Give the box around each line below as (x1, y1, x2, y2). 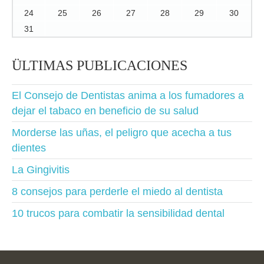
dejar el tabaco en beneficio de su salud (12, 105, 199, 117)
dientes (12, 142, 46, 154)
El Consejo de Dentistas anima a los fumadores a (12, 90, 244, 101)
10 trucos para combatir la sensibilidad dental (12, 207, 225, 219)
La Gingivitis (12, 164, 70, 176)
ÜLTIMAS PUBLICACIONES (12, 58, 187, 73)
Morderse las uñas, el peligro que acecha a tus (12, 127, 232, 138)
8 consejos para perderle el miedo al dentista (12, 186, 223, 197)
